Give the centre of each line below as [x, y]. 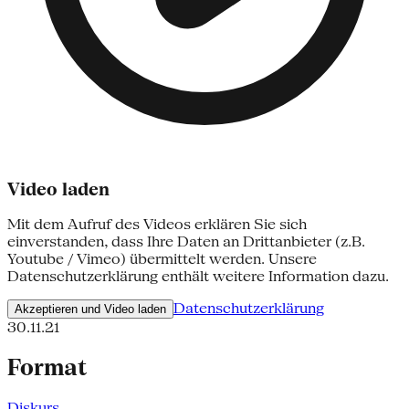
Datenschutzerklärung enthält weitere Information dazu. [198, 277]
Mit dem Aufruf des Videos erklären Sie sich [157, 225]
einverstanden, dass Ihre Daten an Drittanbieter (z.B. [186, 242]
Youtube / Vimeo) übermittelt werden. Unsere [162, 259]
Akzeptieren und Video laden [90, 309]
